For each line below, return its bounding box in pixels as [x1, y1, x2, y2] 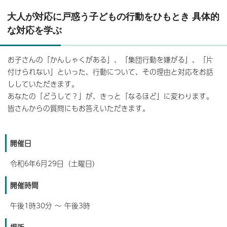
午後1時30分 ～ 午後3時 [10, 200, 90, 211]
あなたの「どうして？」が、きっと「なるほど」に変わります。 [8, 90, 213, 101]
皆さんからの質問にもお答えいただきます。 [8, 102, 149, 113]
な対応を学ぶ [7, 24, 62, 35]
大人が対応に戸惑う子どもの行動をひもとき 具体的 [7, 11, 219, 22]
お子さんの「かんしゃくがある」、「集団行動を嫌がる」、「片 [8, 54, 213, 65]
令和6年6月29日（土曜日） [10, 158, 99, 169]
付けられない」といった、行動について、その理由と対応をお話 [8, 66, 213, 77]
